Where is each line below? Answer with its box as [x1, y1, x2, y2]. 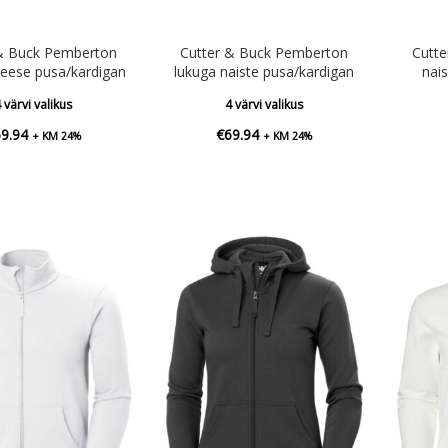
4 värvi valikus [225, 95, 304, 113]
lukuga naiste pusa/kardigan [174, 61, 355, 81]
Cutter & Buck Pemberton [180, 42, 349, 62]
